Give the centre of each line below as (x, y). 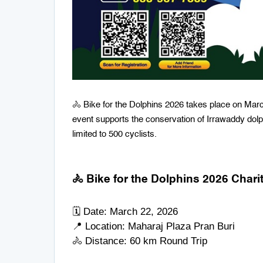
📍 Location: (100, 226)
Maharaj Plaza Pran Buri (181, 226)
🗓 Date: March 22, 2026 (125, 211)
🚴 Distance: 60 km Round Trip (140, 241)
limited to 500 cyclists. (114, 134)
